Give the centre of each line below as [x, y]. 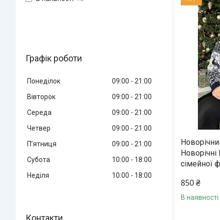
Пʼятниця [42, 144]
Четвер [39, 128]
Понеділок [44, 81]
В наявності [200, 197]
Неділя [38, 175]
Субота [39, 159]
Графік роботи [54, 58]
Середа [39, 112]
